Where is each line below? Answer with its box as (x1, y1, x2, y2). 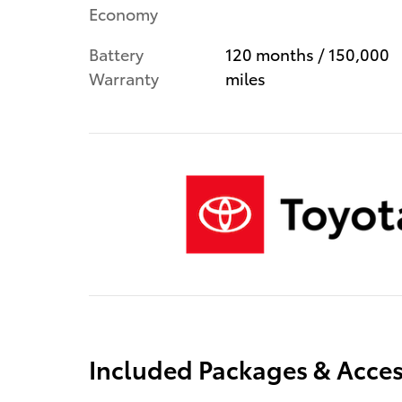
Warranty (89, 66, 159, 89)
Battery (89, 41, 144, 65)
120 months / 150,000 (224, 41, 389, 65)
